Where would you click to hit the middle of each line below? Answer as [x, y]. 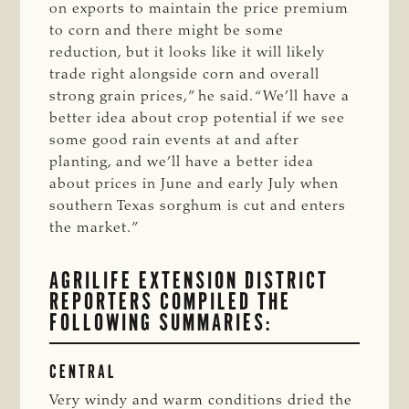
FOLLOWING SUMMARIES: [161, 322]
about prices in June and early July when [194, 184]
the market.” [126, 228]
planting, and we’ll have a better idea [182, 162]
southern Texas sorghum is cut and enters [198, 206]
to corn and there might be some [167, 31]
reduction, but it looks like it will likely [188, 52]
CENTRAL [84, 371]
